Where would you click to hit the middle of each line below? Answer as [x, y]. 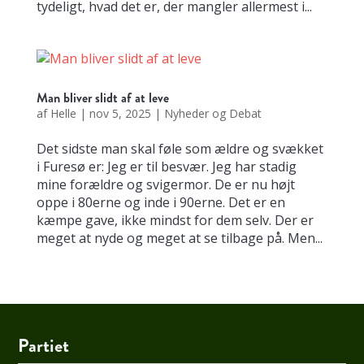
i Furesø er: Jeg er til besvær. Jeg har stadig [166, 167]
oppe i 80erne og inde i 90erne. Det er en [160, 202]
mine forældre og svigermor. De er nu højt [165, 184]
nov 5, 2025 [120, 113]
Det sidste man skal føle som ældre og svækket [180, 149]
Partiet [44, 346]
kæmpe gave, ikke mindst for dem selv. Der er [175, 220]
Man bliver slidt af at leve [102, 98]
